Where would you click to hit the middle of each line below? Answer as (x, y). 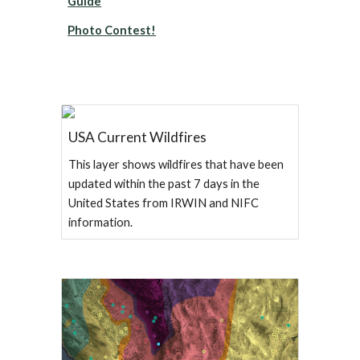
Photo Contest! (112, 31)
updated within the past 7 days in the (164, 184)
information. (101, 223)
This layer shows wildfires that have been (176, 165)
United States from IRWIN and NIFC (164, 203)
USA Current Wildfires (138, 137)
